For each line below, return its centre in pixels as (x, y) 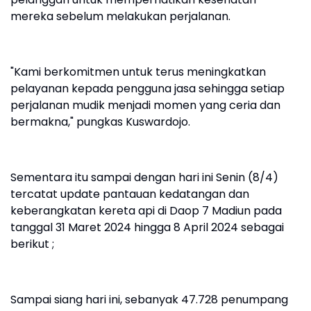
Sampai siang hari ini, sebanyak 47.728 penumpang (149, 300)
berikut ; (32, 244)
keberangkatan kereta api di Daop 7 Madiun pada (146, 211)
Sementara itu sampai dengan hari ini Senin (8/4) (144, 178)
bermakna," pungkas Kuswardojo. (100, 122)
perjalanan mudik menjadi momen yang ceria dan (145, 106)
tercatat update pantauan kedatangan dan (130, 194)
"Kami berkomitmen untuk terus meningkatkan (138, 72)
